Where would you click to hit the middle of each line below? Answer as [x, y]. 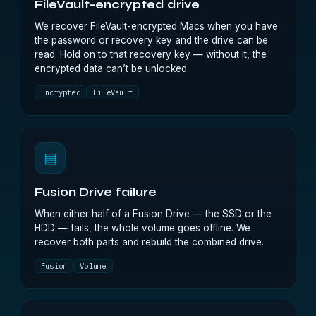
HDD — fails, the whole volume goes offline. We [142, 228]
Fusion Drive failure [96, 193]
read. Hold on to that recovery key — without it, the [151, 54]
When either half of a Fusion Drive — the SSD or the [153, 214]
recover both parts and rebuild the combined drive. [149, 242]
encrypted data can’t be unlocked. [112, 68]
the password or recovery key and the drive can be [151, 40]
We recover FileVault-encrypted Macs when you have [156, 26]
